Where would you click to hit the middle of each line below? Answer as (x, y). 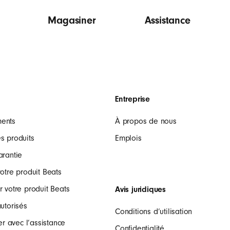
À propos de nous (146, 121)
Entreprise (132, 99)
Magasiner (72, 20)
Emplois (128, 138)
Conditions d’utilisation (154, 212)
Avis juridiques (140, 189)
